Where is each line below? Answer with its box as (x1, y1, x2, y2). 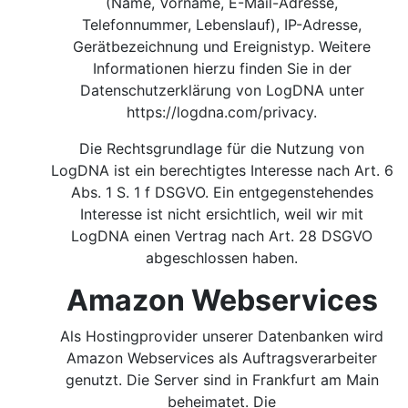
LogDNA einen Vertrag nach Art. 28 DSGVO (71, 227, 373, 245)
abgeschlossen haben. (146, 249, 299, 267)
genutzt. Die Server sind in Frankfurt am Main (66, 371, 379, 389)
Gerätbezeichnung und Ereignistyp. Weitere (73, 37, 372, 56)
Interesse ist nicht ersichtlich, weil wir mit (80, 205, 364, 223)
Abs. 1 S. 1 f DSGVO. (71, 183, 213, 201)
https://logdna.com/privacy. (127, 103, 318, 121)
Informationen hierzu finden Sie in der (93, 59, 352, 77)
